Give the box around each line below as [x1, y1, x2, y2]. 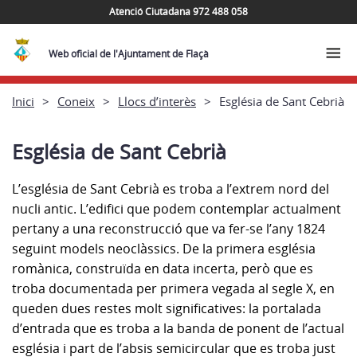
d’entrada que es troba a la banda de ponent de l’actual [12, 320, 344, 337]
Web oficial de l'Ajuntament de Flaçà [49, 47, 209, 61]
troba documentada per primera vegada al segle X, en [12, 280, 335, 297]
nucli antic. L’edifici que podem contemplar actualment [12, 200, 341, 218]
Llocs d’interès [118, 92, 196, 109]
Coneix [57, 92, 95, 109]
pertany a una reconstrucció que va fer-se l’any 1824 [12, 220, 325, 237]
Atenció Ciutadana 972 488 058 [109, 4, 248, 18]
